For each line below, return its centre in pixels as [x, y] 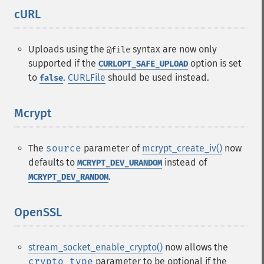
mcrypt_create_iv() [182, 148]
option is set [215, 63]
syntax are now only [174, 49]
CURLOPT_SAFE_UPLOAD [143, 64]
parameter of [112, 148]
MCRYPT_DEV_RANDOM [68, 177]
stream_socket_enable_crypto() [95, 247]
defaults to [53, 162]
